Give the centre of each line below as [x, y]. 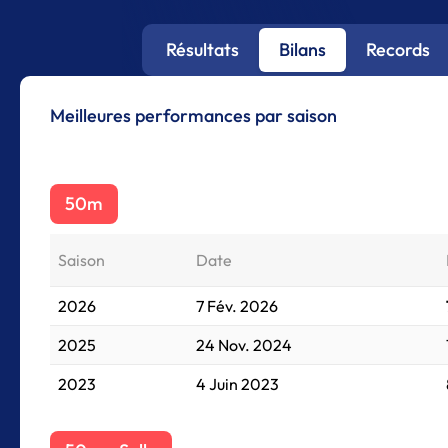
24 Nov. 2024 [244, 345]
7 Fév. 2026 [237, 306]
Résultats [203, 49]
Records [398, 49]
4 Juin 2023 [237, 384]
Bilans [303, 49]
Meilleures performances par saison [193, 115]
